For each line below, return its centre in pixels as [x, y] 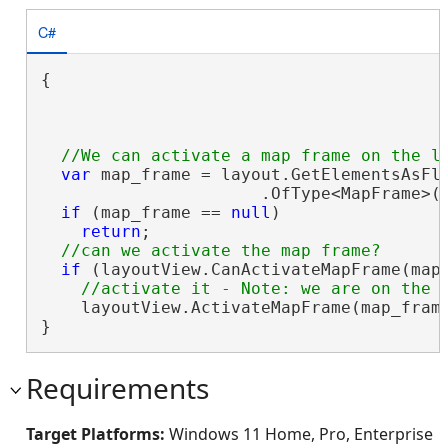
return [110, 232]
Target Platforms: [97, 434]
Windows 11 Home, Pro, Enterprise [301, 434]
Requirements [117, 388]
